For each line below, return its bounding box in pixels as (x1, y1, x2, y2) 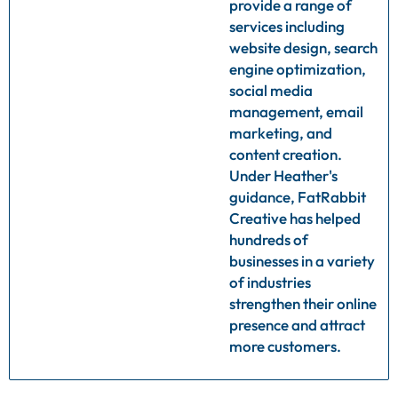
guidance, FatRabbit (229, 187, 366, 206)
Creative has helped (229, 208, 361, 227)
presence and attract (229, 314, 365, 334)
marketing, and (229, 123, 332, 142)
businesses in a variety (229, 251, 375, 270)
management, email (229, 101, 363, 121)
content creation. (229, 144, 342, 163)
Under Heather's (229, 165, 338, 185)
